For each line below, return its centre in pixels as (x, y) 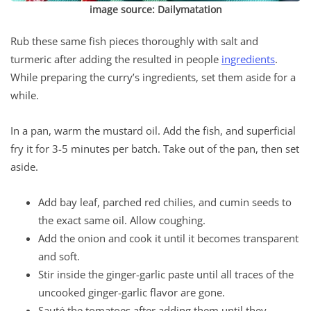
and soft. (59, 256)
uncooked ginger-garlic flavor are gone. (132, 292)
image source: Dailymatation (155, 9)
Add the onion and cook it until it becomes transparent (168, 238)
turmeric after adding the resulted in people (116, 59)
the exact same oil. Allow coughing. (122, 220)
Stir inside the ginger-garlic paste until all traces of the (166, 274)
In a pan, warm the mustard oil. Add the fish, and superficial (153, 130)
